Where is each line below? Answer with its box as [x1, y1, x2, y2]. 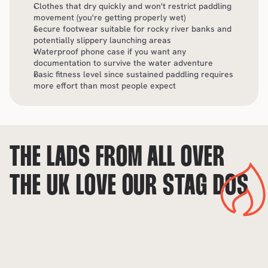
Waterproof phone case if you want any [33, 46, 186, 57]
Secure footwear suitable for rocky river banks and [33, 23, 232, 34]
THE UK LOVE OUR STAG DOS [10, 173, 249, 200]
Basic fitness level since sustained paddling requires [33, 69, 233, 80]
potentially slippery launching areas [33, 35, 171, 45]
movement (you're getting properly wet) [33, 12, 185, 23]
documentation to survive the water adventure [33, 57, 213, 68]
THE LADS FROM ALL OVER [10, 145, 226, 172]
